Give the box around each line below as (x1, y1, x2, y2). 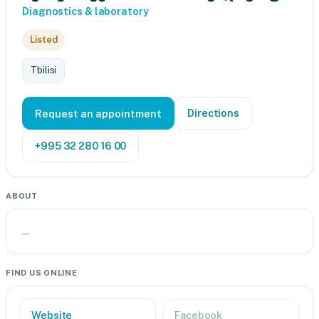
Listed (30, 34, 58, 45)
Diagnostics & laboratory (22, 5, 149, 17)
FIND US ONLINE (6, 268, 78, 277)
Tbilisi (31, 65, 57, 75)
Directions (187, 107, 239, 119)
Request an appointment (35, 107, 162, 120)
